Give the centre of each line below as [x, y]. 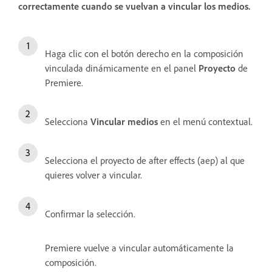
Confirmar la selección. [90, 213]
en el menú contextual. [205, 121]
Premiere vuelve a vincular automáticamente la [139, 247]
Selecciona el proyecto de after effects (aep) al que [145, 160]
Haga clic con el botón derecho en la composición [144, 53]
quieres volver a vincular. [93, 175]
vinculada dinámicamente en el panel [122, 68]
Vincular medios [124, 121]
